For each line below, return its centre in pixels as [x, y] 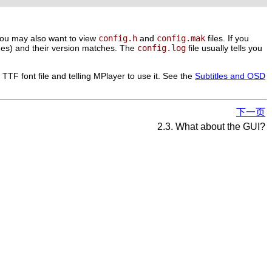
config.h [118, 38]
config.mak [181, 38]
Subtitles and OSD [230, 76]
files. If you [227, 38]
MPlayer [109, 76]
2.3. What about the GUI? [210, 126]
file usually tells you [224, 48]
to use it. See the [160, 76]
